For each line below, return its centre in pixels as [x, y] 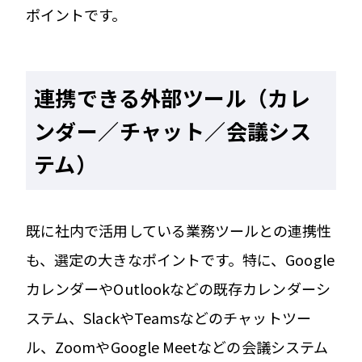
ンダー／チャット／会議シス [173, 130]
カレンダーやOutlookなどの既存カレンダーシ [178, 288]
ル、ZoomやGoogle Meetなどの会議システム [177, 346]
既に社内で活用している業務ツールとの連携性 [179, 230]
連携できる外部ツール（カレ [173, 97]
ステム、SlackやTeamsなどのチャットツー [168, 317]
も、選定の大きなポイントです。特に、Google [180, 259]
